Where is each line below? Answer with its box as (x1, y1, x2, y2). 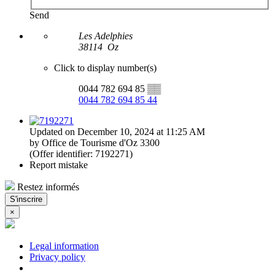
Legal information (29, 241, 99, 251)
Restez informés (17, 182, 79, 192)
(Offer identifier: (29, 149, 95, 159)
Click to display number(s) (54, 63, 157, 73)
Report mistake (29, 160, 88, 170)
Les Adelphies (79, 31, 133, 41)
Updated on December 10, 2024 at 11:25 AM (29, 126, 205, 137)
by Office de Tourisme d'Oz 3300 (29, 137, 160, 148)
